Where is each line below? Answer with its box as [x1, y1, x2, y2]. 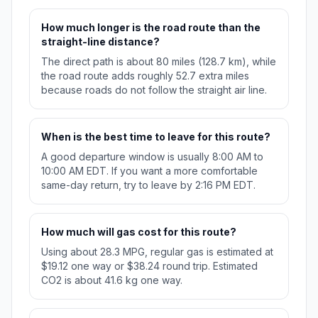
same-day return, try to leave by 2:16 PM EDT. [41, 179, 256, 192]
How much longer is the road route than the [41, 21, 261, 34]
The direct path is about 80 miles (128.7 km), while [41, 55, 276, 68]
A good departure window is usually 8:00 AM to [41, 150, 263, 163]
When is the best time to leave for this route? [41, 131, 270, 143]
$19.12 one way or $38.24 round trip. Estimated [41, 260, 258, 273]
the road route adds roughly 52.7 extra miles [41, 70, 249, 82]
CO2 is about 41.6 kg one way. [41, 274, 182, 287]
